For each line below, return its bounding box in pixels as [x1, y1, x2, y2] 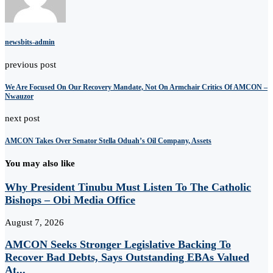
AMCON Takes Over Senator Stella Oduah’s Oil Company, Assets [5, 136, 211, 146]
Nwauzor [5, 91, 34, 101]
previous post [5, 59, 56, 69]
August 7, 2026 [5, 217, 64, 227]
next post [5, 113, 40, 124]
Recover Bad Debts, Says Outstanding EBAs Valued [5, 251, 249, 264]
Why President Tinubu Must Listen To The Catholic [5, 180, 251, 193]
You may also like [5, 158, 75, 169]
